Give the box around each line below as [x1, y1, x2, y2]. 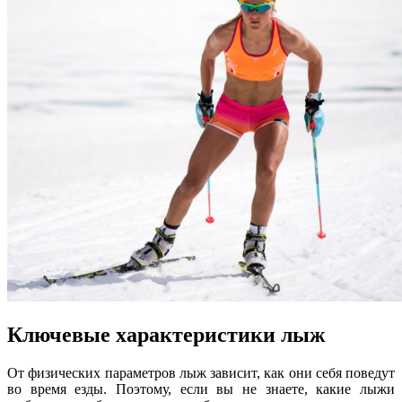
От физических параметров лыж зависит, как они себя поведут [7, 364, 395, 380]
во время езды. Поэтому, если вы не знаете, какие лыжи [7, 380, 395, 397]
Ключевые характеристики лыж [7, 322, 325, 346]
